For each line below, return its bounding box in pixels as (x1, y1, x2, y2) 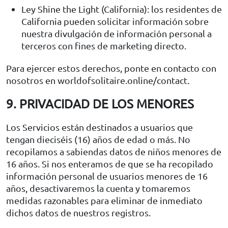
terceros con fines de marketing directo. (21, 40, 186, 51)
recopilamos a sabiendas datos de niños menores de (6, 146, 221, 157)
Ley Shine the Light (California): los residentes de (21, 3, 222, 14)
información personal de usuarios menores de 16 (6, 170, 208, 181)
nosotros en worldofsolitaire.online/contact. (6, 74, 189, 85)
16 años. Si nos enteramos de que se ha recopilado (6, 158, 213, 169)
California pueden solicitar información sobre (21, 15, 209, 26)
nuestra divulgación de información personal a (21, 27, 212, 39)
